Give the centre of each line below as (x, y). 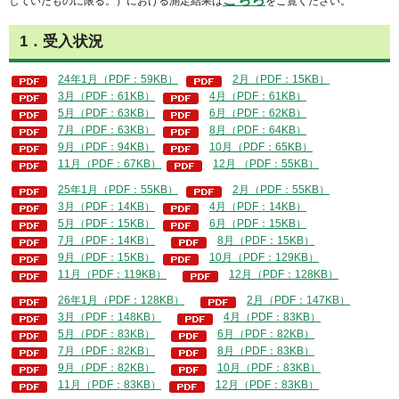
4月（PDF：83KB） (272, 317)
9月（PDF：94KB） (106, 147)
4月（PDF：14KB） (258, 207)
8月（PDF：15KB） (266, 241)
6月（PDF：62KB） (258, 114)
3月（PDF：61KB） (106, 97)
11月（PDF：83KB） (110, 385)
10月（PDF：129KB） (264, 258)
